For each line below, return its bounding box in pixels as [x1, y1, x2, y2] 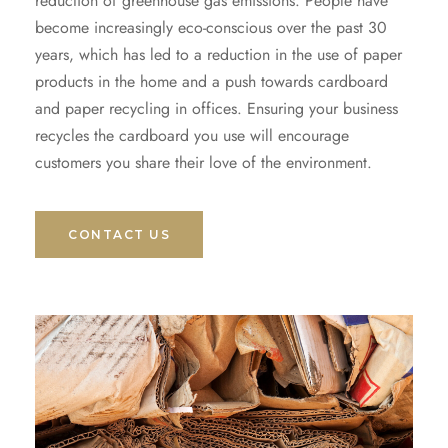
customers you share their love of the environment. [35, 151, 372, 175]
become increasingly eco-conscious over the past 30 [35, 16, 387, 40]
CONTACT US [68, 227, 171, 243]
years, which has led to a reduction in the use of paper [35, 43, 402, 67]
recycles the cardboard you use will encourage [35, 124, 349, 148]
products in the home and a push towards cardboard [35, 70, 388, 94]
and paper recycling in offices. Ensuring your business [35, 97, 398, 121]
